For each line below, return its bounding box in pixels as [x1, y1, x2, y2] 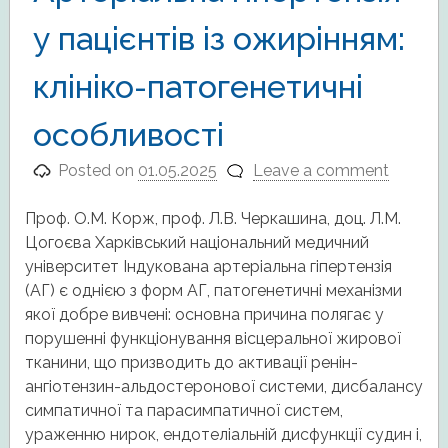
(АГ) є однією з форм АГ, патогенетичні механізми [24, 280, 402, 300]
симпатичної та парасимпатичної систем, [24, 400, 343, 420]
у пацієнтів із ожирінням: [32, 19, 405, 57]
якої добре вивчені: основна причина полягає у [24, 304, 384, 324]
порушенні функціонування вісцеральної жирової [24, 328, 401, 348]
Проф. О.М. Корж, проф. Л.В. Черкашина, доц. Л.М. [24, 208, 401, 228]
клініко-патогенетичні [32, 67, 363, 105]
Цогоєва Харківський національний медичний [24, 232, 369, 252]
